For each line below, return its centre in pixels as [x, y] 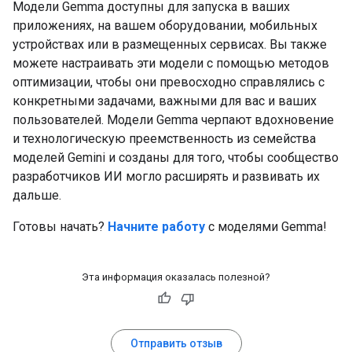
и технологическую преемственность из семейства [164, 138]
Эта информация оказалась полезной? [176, 277]
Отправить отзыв [176, 343]
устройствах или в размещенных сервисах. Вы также [170, 44]
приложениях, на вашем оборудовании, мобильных [165, 25]
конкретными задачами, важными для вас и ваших [165, 101]
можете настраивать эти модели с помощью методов [171, 63]
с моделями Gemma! [266, 226]
